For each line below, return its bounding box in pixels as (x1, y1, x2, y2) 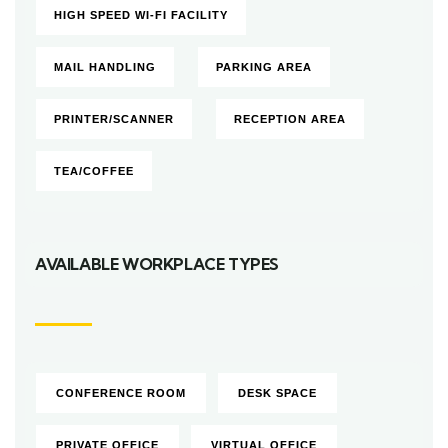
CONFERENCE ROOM (56, 387, 186, 400)
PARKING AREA (216, 61, 312, 74)
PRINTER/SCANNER (54, 113, 174, 126)
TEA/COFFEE (54, 165, 134, 178)
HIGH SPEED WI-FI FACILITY (54, 9, 228, 22)
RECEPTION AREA (234, 113, 346, 126)
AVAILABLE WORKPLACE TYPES (35, 254, 279, 275)
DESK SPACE (238, 387, 317, 400)
